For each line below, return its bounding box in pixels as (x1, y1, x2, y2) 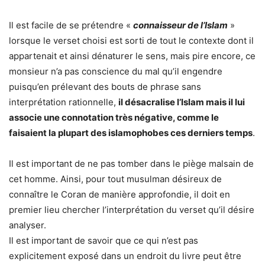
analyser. (9, 219, 46, 231)
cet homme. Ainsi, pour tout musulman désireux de (9, 173, 222, 185)
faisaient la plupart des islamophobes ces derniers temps (9, 127, 253, 138)
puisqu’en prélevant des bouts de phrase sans (9, 80, 201, 92)
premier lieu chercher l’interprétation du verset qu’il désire (9, 203, 254, 215)
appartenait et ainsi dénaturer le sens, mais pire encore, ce (9, 50, 256, 62)
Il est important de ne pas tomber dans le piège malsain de (9, 157, 254, 169)
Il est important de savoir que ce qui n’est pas (9, 234, 198, 246)
